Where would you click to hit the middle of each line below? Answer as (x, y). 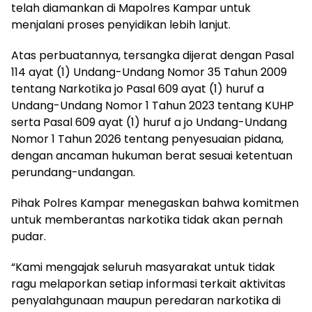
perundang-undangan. (73, 173)
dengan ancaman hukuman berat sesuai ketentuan (152, 156)
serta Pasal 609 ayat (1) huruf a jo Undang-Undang (149, 123)
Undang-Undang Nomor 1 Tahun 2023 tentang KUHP (153, 106)
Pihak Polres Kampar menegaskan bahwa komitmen (155, 203)
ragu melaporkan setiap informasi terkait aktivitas (148, 284)
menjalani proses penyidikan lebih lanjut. (121, 25)
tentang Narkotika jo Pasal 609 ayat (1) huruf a (138, 89)
